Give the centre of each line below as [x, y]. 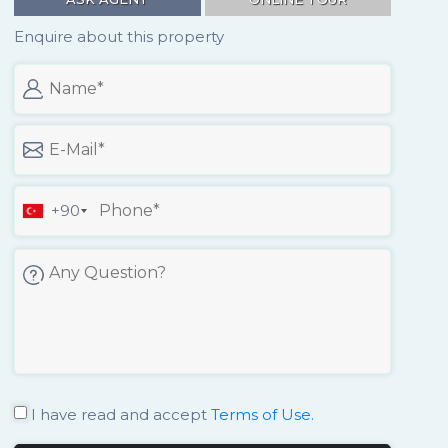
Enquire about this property [119, 36]
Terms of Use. [261, 414]
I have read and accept [117, 414]
